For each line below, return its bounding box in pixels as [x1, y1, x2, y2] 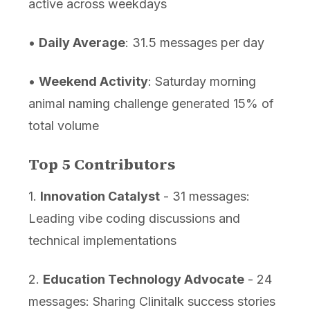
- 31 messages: [159, 189, 250, 204]
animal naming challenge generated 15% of [28, 96, 274, 111]
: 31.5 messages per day [125, 35, 264, 51]
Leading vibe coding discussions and [28, 211, 240, 226]
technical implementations [28, 233, 176, 248]
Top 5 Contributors [28, 154, 176, 175]
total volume [28, 118, 99, 134]
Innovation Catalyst [39, 189, 160, 204]
